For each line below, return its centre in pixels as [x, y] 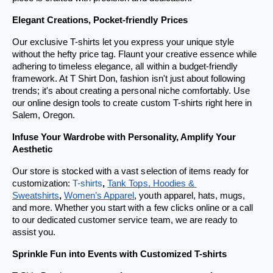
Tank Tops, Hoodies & [151, 184]
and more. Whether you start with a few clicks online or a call [133, 208]
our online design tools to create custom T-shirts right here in [132, 103]
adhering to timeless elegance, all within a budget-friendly [125, 67]
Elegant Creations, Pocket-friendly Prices [100, 20]
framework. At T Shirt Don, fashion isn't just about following [129, 79]
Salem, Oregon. [44, 115]
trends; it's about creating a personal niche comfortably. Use [131, 91]
